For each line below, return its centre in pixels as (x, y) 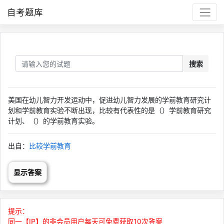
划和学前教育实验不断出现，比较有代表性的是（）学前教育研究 (109, 110)
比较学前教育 (50, 145)
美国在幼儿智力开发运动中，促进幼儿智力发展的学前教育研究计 (109, 99)
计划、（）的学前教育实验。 (53, 120)
